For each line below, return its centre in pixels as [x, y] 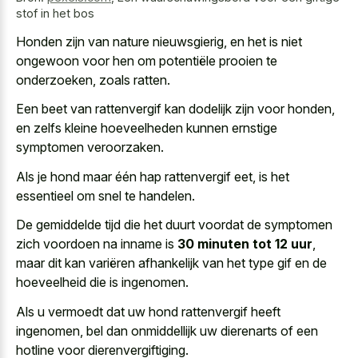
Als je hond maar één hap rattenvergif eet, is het [153, 176]
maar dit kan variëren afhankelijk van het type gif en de [171, 263]
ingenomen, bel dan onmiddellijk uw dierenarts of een [167, 330]
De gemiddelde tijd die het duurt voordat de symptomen [174, 225]
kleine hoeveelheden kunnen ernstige [171, 128]
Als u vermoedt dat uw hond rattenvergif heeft [148, 311]
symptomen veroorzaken [88, 147]
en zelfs [40, 128]
